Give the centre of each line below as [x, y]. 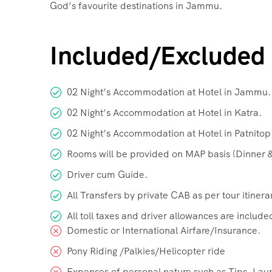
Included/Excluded [158, 55]
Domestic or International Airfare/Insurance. [164, 230]
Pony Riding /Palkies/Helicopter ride [146, 251]
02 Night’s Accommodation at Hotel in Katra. [164, 112]
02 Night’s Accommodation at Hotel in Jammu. [169, 92]
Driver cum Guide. [107, 174]
